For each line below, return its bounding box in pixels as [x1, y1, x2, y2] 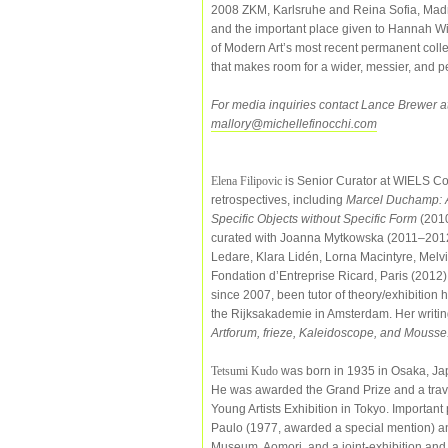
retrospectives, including [211, 192, 346, 207]
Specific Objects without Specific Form [211, 211, 417, 226]
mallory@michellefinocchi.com [211, 116, 377, 131]
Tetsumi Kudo [211, 363, 278, 378]
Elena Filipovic [211, 173, 282, 188]
